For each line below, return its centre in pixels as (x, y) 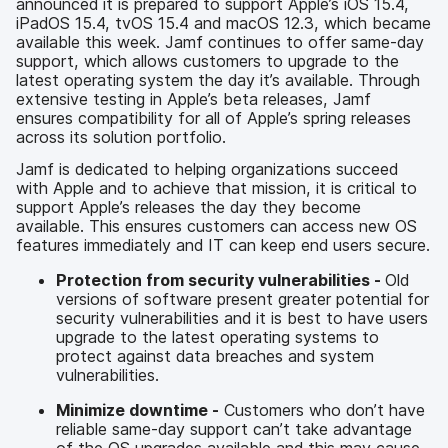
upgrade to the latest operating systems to (217, 336)
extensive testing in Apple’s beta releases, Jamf (193, 99)
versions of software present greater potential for (242, 298)
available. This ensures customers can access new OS (216, 225)
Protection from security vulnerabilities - (220, 279)
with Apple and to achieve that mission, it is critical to (216, 187)
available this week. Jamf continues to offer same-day (220, 42)
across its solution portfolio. (121, 137)
